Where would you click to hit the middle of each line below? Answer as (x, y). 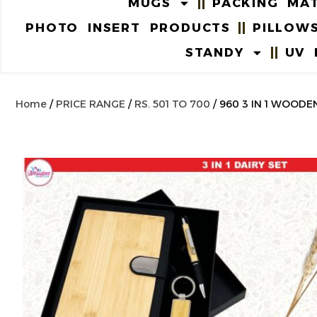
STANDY (214, 52)
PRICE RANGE (91, 104)
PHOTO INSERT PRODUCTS (128, 27)
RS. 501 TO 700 (172, 104)
